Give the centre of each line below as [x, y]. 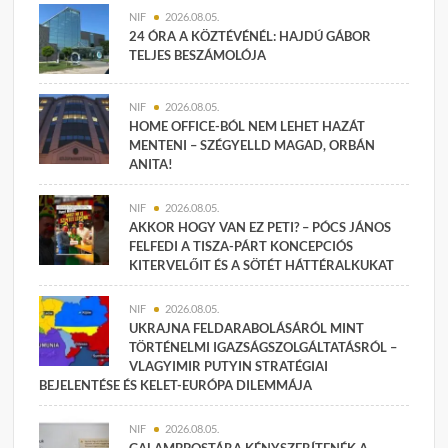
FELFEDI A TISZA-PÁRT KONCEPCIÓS [241, 245]
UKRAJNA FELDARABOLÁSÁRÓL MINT [247, 327]
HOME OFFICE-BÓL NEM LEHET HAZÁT [247, 125]
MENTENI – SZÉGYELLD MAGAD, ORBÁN [252, 144]
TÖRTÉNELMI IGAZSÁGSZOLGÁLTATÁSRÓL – [263, 346]
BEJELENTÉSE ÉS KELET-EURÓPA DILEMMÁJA [176, 384]
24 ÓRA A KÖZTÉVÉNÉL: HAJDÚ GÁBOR [250, 35]
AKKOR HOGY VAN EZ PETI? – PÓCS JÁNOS [260, 226]
